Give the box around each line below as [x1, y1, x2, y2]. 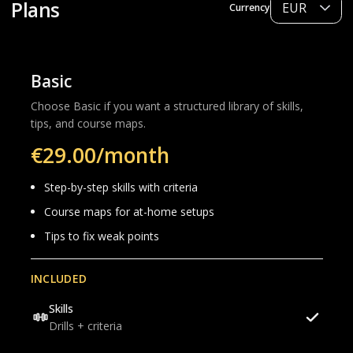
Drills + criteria [48, 318, 122, 333]
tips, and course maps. [30, 116, 146, 132]
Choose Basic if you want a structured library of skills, [30, 98, 303, 114]
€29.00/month [30, 141, 169, 170]
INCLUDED [30, 271, 87, 287]
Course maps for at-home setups [44, 204, 214, 220]
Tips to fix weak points [44, 228, 159, 243]
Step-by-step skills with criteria [44, 180, 198, 195]
